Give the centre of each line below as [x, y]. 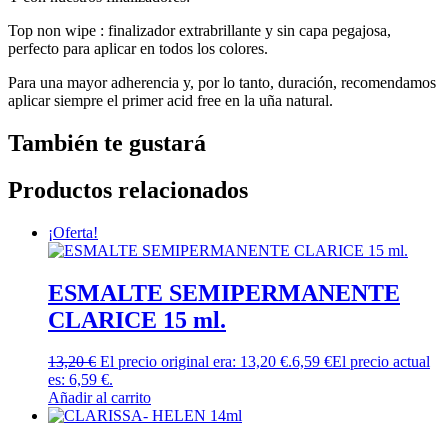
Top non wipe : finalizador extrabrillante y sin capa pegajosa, [199, 30]
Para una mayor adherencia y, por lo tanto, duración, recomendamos [222, 82]
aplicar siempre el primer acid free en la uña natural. [170, 100]
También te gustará [107, 142]
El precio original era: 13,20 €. [196, 362]
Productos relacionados [128, 189]
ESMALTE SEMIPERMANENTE [224, 292]
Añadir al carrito [99, 398]
